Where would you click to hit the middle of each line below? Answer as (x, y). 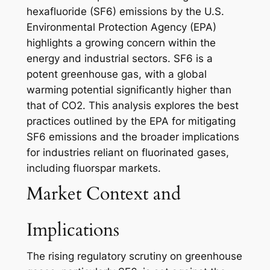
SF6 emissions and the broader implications (133, 137)
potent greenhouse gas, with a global (116, 74)
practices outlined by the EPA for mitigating (131, 121)
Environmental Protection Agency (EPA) (121, 27)
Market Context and (103, 194)
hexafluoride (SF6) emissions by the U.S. (125, 12)
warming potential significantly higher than (129, 90)
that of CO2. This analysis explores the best (132, 106)
